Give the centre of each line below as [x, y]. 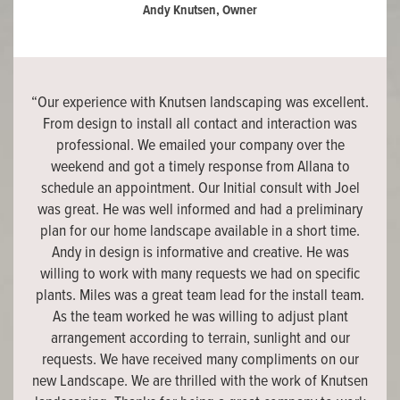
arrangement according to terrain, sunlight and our [200, 339]
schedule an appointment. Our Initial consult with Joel [200, 189]
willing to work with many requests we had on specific [200, 275]
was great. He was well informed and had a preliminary [200, 211]
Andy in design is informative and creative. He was [200, 254]
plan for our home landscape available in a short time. [200, 232]
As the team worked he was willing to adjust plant [200, 318]
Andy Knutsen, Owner [200, 11]
